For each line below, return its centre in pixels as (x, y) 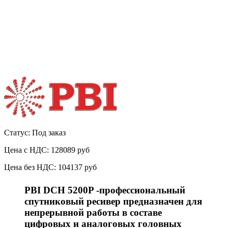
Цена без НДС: (31, 167)
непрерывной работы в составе (93, 213)
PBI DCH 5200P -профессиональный (105, 190)
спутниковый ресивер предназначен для (113, 202)
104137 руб (77, 167)
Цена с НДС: (27, 150)
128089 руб (70, 150)
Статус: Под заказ (35, 133)
